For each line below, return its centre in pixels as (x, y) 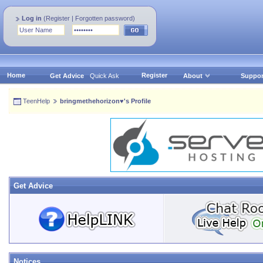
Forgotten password (104, 18)
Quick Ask (104, 76)
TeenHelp (36, 101)
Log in (32, 18)
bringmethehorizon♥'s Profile (105, 101)
